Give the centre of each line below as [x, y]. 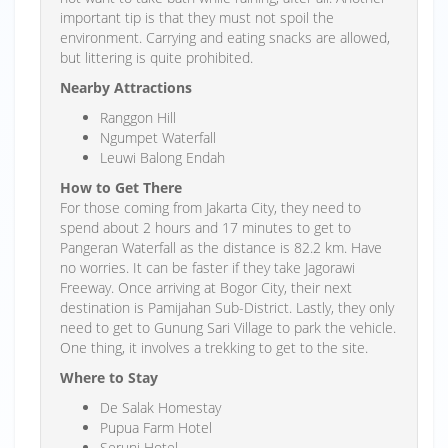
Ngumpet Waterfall [158, 137]
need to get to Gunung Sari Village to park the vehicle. [228, 327]
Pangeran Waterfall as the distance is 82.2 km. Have [221, 247]
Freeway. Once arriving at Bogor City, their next [206, 287]
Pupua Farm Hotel [156, 427]
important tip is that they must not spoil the [197, 17]
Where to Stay [109, 377]
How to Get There [121, 187]
